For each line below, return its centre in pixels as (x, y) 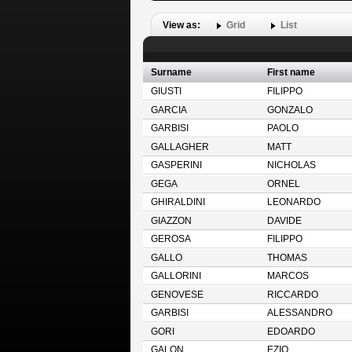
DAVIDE (284, 221)
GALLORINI (176, 276)
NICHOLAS (291, 165)
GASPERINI (176, 165)
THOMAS (287, 258)
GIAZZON (171, 221)
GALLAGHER (180, 147)
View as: (182, 25)
